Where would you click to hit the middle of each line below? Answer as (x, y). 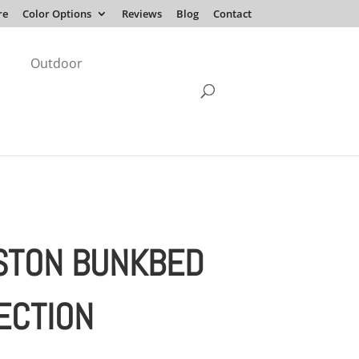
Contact (232, 14)
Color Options (56, 14)
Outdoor (57, 64)
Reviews (141, 14)
